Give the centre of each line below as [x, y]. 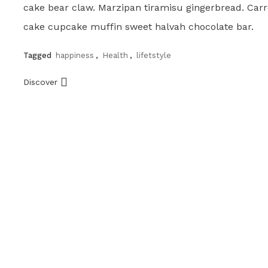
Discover [42, 82]
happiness [75, 55]
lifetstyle [154, 55]
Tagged [39, 55]
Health [115, 55]
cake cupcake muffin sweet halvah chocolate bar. [139, 26]
